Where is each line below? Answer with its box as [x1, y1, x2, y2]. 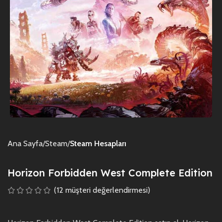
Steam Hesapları [70, 138, 126, 148]
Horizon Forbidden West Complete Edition [7, 166, 213, 179]
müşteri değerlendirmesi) [63, 185, 150, 195]
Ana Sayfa [7, 138, 43, 148]
